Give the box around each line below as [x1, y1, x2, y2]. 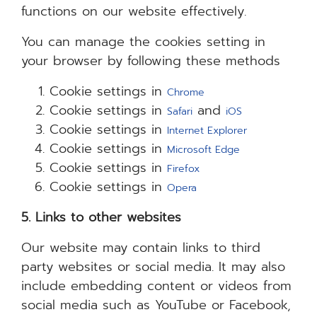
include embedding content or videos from [21, 276, 292, 296]
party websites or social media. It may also [21, 257, 285, 277]
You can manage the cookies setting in [21, 32, 265, 52]
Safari [167, 104, 192, 119]
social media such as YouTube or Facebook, [21, 295, 291, 315]
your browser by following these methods [21, 51, 280, 71]
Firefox [167, 161, 200, 176]
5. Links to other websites [21, 207, 181, 227]
